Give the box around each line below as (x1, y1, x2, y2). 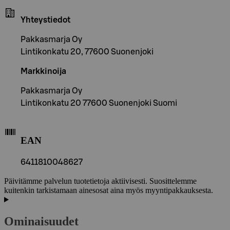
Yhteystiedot (21, 15, 70, 24)
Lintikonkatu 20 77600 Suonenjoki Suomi (21, 99, 177, 107)
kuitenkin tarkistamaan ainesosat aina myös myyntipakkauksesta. (4, 186, 213, 195)
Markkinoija (21, 67, 66, 75)
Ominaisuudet (4, 215, 79, 228)
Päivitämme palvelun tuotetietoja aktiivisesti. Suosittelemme (4, 177, 197, 186)
